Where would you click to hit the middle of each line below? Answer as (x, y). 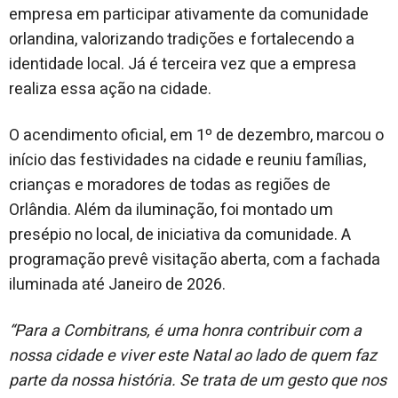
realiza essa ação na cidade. (110, 89)
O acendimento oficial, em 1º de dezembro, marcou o (196, 135)
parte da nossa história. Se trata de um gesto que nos (198, 380)
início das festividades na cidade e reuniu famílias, (187, 160)
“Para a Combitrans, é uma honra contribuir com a (185, 330)
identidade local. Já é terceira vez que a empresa (183, 64)
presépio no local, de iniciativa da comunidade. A (180, 235)
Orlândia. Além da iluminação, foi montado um (171, 210)
